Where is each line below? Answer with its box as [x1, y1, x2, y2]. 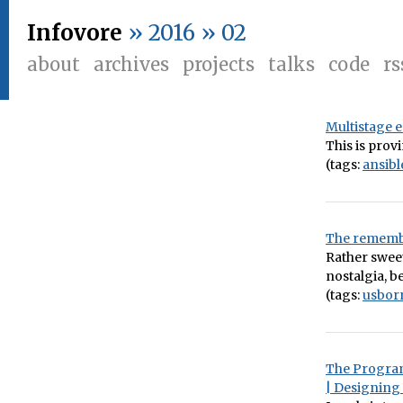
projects [183, 53, 255, 76]
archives [94, 53, 169, 76]
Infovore [27, 19, 122, 47]
